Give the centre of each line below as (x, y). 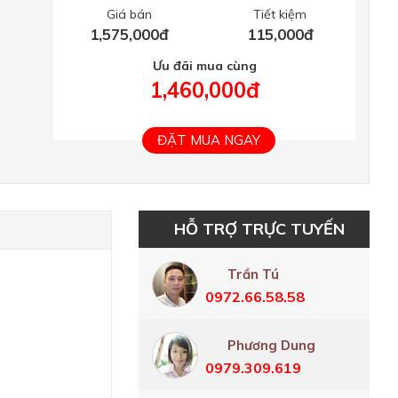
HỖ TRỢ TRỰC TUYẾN (259, 229)
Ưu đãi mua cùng (204, 66)
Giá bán (129, 14)
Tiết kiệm (280, 14)
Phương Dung (271, 345)
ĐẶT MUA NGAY (209, 140)
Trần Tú (253, 274)
